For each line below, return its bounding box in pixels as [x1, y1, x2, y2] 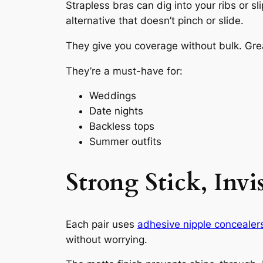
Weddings [89, 90, 136, 102]
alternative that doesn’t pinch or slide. [66, 14, 244, 26]
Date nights [89, 105, 143, 117]
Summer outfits [89, 136, 161, 148]
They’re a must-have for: [66, 65, 183, 77]
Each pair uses [66, 218, 137, 230]
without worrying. [66, 233, 147, 245]
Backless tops [89, 120, 154, 133]
